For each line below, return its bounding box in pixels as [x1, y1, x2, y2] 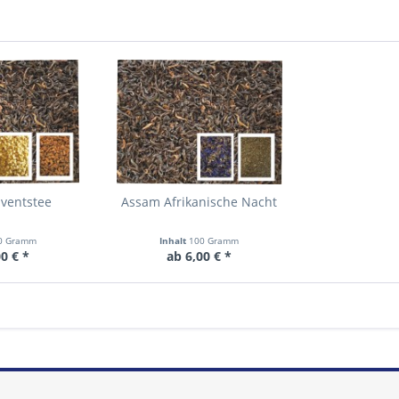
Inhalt [159, 234, 190, 247]
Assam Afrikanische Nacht [121, 193, 278, 210]
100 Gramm [189, 234, 240, 247]
